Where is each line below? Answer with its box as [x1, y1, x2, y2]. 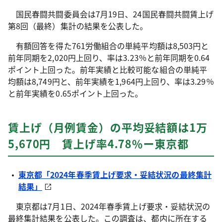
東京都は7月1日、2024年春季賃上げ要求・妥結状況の [8, 200, 211, 212]
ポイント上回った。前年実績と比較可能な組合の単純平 [8, 63, 207, 75]
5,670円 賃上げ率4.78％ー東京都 [8, 135, 189, 151]
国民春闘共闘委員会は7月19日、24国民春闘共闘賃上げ [8, 8, 214, 20]
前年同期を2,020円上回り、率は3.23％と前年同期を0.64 [8, 52, 210, 63]
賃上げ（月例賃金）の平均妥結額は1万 [8, 119, 208, 135]
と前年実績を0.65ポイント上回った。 [8, 87, 143, 99]
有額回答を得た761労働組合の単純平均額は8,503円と [8, 40, 209, 52]
